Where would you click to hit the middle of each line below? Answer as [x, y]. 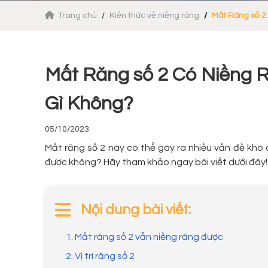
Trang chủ [78, 16]
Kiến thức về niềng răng [154, 16]
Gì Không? [89, 104]
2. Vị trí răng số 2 [100, 256]
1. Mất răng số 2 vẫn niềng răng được [145, 237]
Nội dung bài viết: [136, 210]
